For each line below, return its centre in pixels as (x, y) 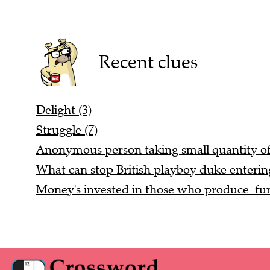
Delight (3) (64, 110)
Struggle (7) (67, 130)
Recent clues (148, 62)
